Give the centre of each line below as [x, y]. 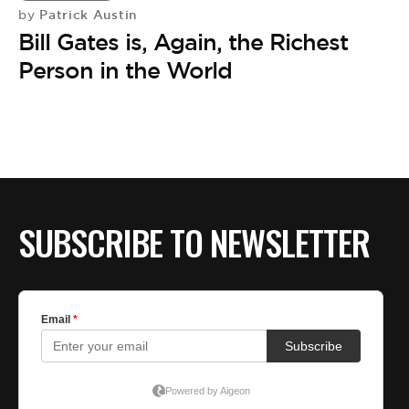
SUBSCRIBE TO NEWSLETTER [194, 242]
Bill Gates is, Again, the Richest [183, 42]
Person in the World [125, 70]
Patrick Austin [86, 15]
